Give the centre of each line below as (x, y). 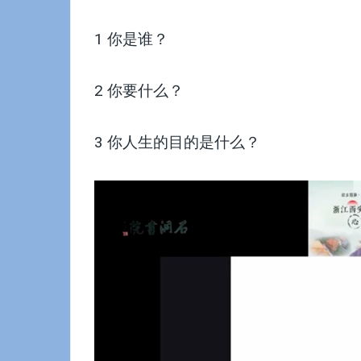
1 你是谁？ (131, 39)
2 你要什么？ (139, 91)
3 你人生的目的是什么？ (177, 143)
